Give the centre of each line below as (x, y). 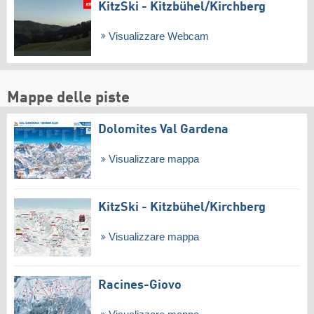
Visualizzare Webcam (157, 36)
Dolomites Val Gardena (163, 130)
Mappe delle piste (68, 98)
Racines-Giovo (140, 285)
